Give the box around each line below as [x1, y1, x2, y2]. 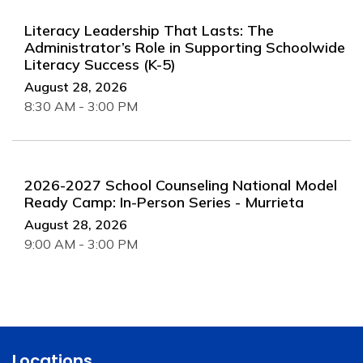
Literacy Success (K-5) [24, 55, 176, 74]
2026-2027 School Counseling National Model [24, 176, 337, 194]
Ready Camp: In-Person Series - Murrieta [24, 193, 304, 211]
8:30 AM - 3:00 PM [24, 98, 138, 114]
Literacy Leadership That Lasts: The [24, 21, 274, 40]
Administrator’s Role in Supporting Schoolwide [24, 38, 345, 57]
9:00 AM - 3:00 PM [24, 236, 138, 252]
